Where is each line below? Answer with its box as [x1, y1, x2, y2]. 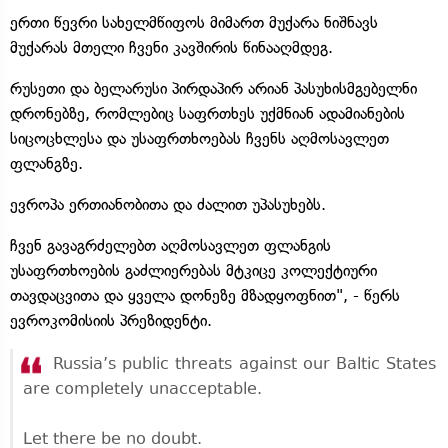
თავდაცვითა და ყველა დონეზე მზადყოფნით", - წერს [10, 285, 400, 305]
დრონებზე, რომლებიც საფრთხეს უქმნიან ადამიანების [10, 103, 405, 123]
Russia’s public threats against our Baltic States [53, 353, 436, 373]
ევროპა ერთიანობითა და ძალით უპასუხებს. [10, 194, 326, 214]
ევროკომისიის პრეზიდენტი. [10, 310, 212, 330]
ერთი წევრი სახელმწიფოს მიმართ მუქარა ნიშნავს [10, 12, 378, 32]
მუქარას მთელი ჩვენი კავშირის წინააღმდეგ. [10, 37, 333, 57]
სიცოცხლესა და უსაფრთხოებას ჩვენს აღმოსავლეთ [10, 128, 389, 148]
